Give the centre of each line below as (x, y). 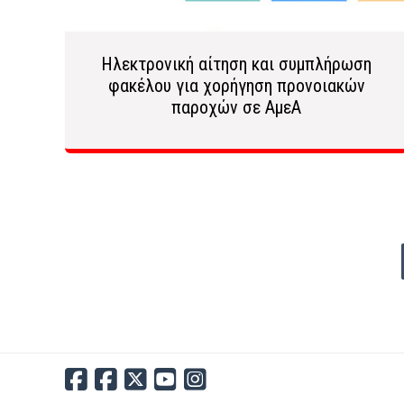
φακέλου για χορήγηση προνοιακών (236, 86)
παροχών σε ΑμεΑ (236, 107)
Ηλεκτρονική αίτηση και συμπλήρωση (236, 64)
